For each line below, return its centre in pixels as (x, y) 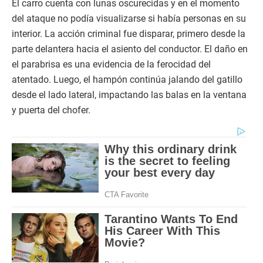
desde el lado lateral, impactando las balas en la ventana (129, 95)
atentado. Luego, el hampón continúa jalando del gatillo (127, 80)
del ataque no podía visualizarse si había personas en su (129, 19)
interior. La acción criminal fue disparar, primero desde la (129, 34)
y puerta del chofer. (51, 110)
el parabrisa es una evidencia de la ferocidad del (111, 65)
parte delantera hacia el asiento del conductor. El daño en (130, 49)
